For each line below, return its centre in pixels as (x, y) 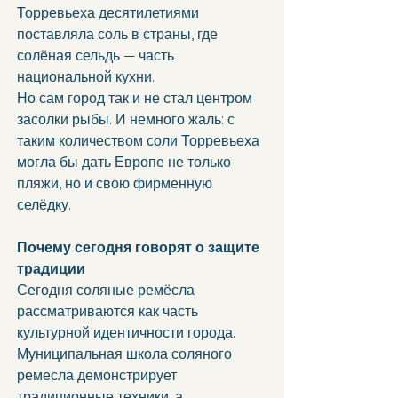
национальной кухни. (86, 77)
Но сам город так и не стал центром (136, 98)
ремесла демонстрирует (99, 375)
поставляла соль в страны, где (119, 34)
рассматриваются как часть (109, 311)
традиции (51, 269)
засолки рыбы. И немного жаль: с (127, 119)
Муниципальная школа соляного (126, 354)
